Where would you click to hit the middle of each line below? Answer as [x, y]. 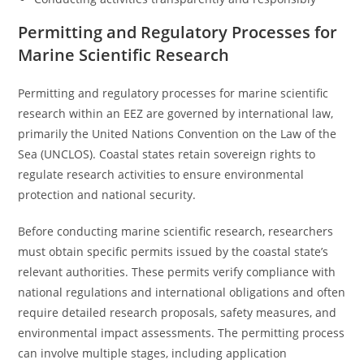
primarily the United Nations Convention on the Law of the [178, 134]
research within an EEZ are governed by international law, [176, 113]
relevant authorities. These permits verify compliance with [177, 272]
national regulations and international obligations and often [182, 292]
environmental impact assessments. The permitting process [182, 333]
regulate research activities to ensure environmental [161, 174]
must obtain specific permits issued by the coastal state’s [173, 251]
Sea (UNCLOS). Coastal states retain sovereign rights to [167, 154]
